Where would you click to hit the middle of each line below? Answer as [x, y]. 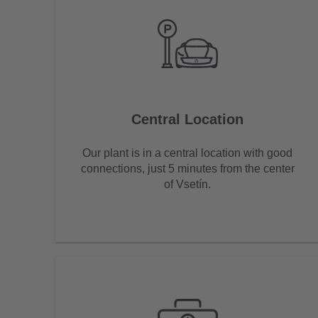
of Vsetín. [187, 185]
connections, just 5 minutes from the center [187, 169]
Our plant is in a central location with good [187, 153]
